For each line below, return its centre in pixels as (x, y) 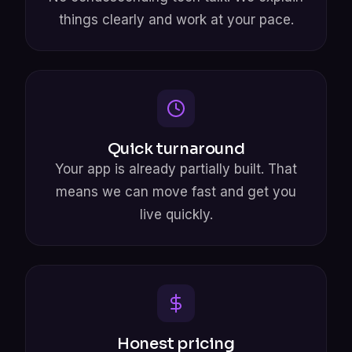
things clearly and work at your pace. (176, 19)
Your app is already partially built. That (176, 169)
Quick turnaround (176, 148)
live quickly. (176, 214)
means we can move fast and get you (176, 191)
